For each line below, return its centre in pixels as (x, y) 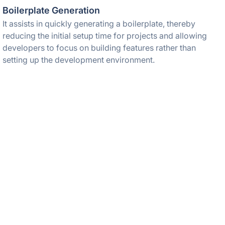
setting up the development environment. (79, 60)
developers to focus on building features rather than (99, 48)
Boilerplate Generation (51, 10)
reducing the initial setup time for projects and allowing (105, 36)
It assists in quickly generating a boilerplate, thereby (99, 24)
